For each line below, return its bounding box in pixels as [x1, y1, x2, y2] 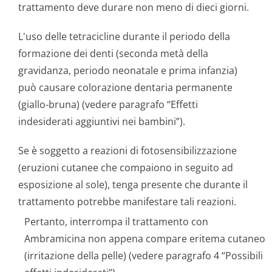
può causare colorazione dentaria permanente [18, 81, 233, 94]
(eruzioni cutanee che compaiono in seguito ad [18, 161, 233, 174]
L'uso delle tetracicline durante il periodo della [18, 30, 230, 43]
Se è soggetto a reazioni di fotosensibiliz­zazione [18, 144, 237, 157]
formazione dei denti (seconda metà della [18, 47, 208, 60]
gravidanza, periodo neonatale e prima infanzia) [18, 64, 237, 77]
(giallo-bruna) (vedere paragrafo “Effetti [18, 98, 198, 111]
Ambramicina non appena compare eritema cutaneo [24, 232, 265, 245]
